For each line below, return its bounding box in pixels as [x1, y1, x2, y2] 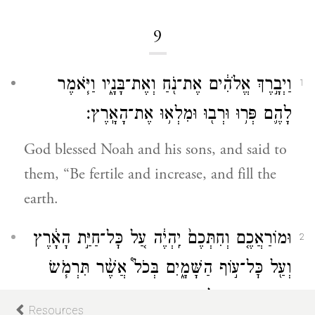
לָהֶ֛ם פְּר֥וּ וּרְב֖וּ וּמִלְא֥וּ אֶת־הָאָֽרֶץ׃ [86, 104, 291, 127]
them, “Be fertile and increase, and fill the [24, 165, 276, 184]
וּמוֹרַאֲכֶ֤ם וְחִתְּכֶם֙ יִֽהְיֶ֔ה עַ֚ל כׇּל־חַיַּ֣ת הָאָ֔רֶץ [33, 229, 291, 252]
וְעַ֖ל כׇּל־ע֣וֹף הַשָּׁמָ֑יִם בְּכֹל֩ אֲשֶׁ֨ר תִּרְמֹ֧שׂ [48, 258, 291, 281]
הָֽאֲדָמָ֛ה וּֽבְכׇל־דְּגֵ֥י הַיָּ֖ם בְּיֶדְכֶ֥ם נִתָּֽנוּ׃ [72, 288, 291, 311]
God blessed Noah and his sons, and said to [24, 140, 287, 160]
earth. [24, 189, 58, 209]
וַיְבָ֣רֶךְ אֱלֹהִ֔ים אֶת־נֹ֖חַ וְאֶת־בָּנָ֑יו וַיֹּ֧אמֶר [57, 75, 291, 98]
